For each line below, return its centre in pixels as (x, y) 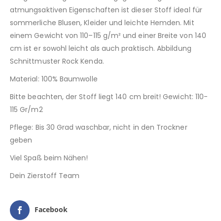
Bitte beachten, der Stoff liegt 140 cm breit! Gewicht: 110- (109, 96)
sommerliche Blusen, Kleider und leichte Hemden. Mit (102, 22)
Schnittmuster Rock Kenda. (57, 61)
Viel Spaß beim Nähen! (49, 158)
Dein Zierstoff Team (45, 175)
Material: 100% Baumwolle (54, 79)
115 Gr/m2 (26, 109)
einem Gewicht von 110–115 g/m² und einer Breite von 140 (108, 35)
